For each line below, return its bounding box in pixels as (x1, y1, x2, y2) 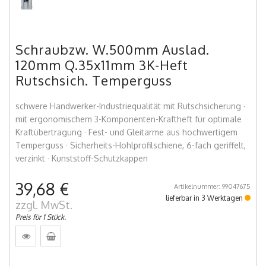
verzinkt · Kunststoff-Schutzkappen (15, 153, 148, 164)
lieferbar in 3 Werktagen (166, 194, 245, 203)
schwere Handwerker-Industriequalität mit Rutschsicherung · (15, 101, 245, 112)
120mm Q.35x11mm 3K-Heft (15, 56, 188, 74)
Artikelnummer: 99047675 (174, 182, 251, 191)
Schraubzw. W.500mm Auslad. (15, 41, 210, 58)
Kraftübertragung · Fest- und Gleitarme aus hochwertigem (15, 127, 237, 138)
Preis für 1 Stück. (15, 213, 66, 222)
